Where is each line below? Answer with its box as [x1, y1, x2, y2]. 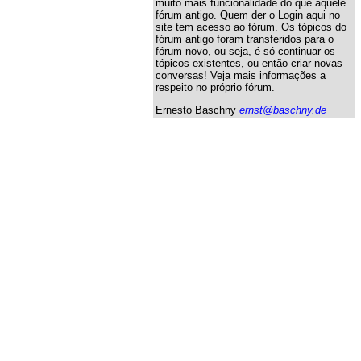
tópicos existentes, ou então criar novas [156, 56, 342, 69]
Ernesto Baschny [156, 103, 239, 116]
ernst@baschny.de [239, 103, 326, 116]
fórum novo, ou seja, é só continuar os [156, 44, 335, 57]
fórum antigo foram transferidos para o [156, 32, 334, 45]
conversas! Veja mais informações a [156, 68, 326, 81]
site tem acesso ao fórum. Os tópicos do [156, 20, 346, 33]
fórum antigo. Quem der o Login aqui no [156, 8, 340, 21]
